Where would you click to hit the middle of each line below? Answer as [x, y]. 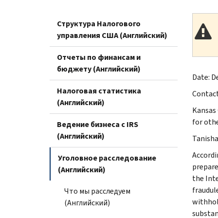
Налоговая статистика [99, 91]
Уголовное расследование [107, 158]
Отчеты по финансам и [99, 57]
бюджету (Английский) [99, 69]
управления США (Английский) [112, 35]
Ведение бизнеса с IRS [98, 124]
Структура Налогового [99, 23]
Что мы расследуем [97, 191]
